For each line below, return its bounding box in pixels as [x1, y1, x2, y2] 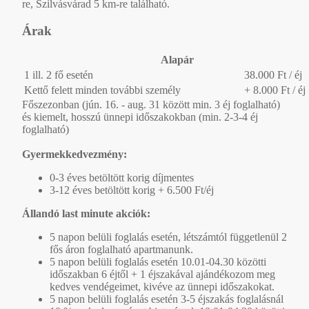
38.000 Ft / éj [244, 68, 302, 81]
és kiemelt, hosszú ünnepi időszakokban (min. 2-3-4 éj [22, 110, 258, 123]
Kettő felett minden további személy [24, 83, 181, 96]
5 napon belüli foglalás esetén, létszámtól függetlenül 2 [50, 230, 287, 243]
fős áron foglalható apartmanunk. [50, 243, 193, 255]
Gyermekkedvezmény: [22, 148, 127, 160]
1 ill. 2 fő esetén [24, 68, 93, 81]
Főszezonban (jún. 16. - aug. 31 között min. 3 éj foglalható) [22, 98, 280, 110]
